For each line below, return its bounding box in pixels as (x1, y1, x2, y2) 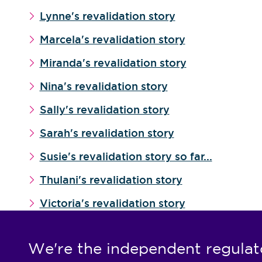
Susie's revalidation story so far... (39, 150, 212, 163)
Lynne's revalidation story (39, 9, 175, 23)
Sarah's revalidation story (39, 126, 174, 140)
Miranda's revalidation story (39, 56, 187, 70)
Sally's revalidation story (39, 103, 170, 116)
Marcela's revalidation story (39, 33, 185, 46)
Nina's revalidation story (39, 80, 168, 93)
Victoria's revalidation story (39, 196, 185, 210)
